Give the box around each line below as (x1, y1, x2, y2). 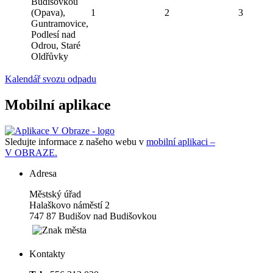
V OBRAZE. (5, 147, 57, 158)
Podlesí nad (31, 29, 76, 40)
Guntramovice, (31, 18, 88, 29)
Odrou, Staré (31, 40, 80, 51)
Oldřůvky (31, 51, 68, 62)
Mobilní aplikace (5, 96, 111, 113)
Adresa (29, 168, 57, 179)
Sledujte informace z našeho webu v (5, 136, 146, 147)
